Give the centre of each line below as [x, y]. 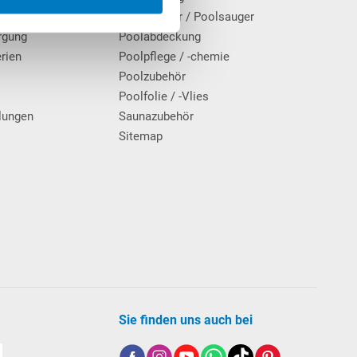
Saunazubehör [157, 116]
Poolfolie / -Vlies [164, 96]
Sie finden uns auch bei [186, 320]
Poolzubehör [153, 76]
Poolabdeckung [160, 36]
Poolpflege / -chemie [175, 56]
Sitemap [141, 136]
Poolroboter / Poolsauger [187, 16]
